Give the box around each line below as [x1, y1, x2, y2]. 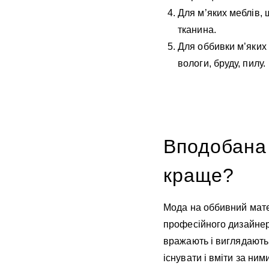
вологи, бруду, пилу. [178, 58, 265, 69]
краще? [163, 165, 234, 187]
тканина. [178, 25, 216, 35]
